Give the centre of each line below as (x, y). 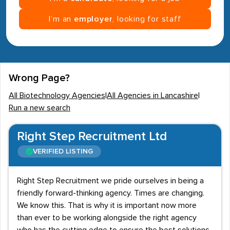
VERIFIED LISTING (63, 151)
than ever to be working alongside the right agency (107, 218)
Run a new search (40, 108)
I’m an (61, 19)
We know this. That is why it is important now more (107, 205)
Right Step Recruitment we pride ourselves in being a (110, 181)
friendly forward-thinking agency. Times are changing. (111, 193)
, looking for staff (147, 19)
